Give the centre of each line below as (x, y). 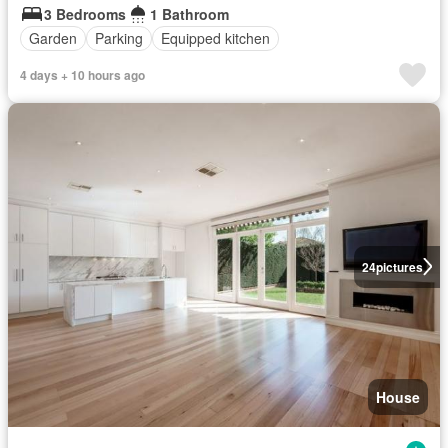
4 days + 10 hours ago (82, 74)
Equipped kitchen (215, 38)
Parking (119, 38)
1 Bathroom (189, 13)
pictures (399, 266)
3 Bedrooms (85, 13)
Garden (53, 38)
